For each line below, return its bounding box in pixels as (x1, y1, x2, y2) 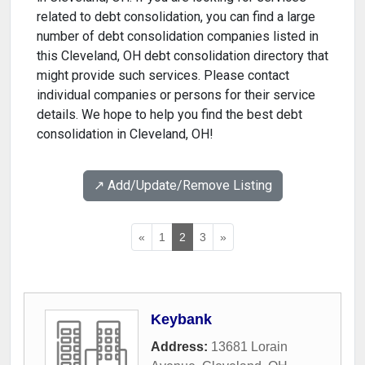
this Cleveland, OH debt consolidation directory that (37, 48, 328, 64)
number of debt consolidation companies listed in (37, 29, 319, 45)
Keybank (151, 311, 212, 328)
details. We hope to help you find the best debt (37, 107, 302, 123)
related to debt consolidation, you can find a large (37, 9, 315, 25)
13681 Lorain (211, 340, 288, 354)
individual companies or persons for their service (37, 87, 315, 103)
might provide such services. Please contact (37, 68, 289, 84)
